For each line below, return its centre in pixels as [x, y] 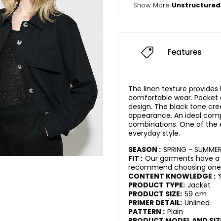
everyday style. [154, 133]
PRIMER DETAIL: [155, 203]
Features [185, 52]
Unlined [197, 203]
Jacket [199, 185]
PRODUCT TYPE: [157, 185]
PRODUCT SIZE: [155, 194]
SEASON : [145, 150]
